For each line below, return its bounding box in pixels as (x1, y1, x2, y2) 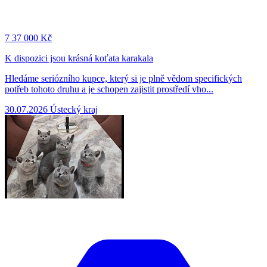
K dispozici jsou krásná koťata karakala (5, 52, 153, 63)
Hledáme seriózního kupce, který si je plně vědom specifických (5, 73, 242, 83)
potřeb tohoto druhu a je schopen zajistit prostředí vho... (5, 83, 213, 94)
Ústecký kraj (50, 104, 98, 114)
